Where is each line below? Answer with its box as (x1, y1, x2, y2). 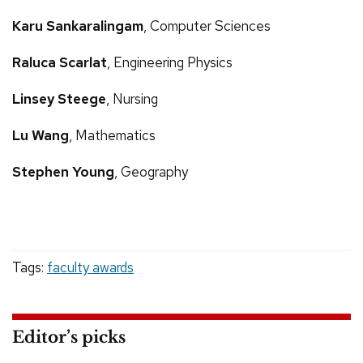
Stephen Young (12, 162, 114, 181)
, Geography (114, 162, 188, 181)
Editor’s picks (12, 327, 126, 347)
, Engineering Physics (107, 53, 233, 71)
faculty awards (47, 258, 134, 276)
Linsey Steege (12, 89, 106, 108)
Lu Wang (12, 126, 69, 144)
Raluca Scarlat (12, 53, 107, 71)
